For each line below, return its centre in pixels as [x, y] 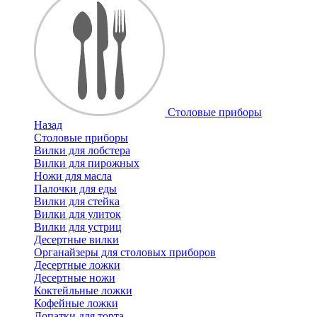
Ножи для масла [73, 175]
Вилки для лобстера [82, 150]
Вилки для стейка [77, 201]
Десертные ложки [77, 265]
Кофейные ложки [76, 303]
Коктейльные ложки [83, 290]
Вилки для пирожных [87, 163]
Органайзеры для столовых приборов [125, 252]
